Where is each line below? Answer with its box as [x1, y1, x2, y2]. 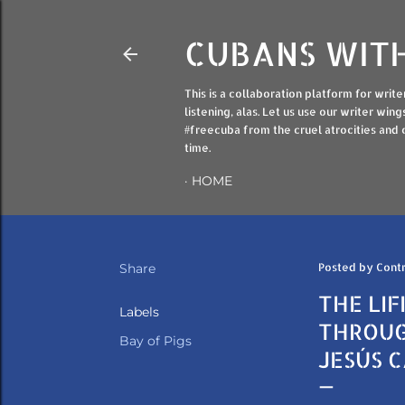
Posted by [318, 260, 376, 274]
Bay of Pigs [119, 333, 192, 349]
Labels [119, 304, 159, 320]
